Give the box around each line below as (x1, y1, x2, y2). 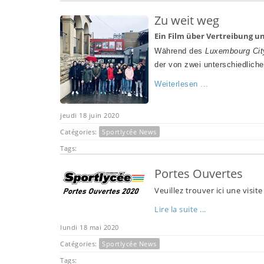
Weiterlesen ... (154, 79, 209, 88)
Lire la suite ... (154, 203, 206, 214)
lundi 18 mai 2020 (60, 222, 119, 232)
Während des (154, 46, 205, 55)
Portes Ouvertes (154, 165, 243, 181)
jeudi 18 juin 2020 (60, 110, 119, 120)
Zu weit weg (154, 12, 219, 28)
